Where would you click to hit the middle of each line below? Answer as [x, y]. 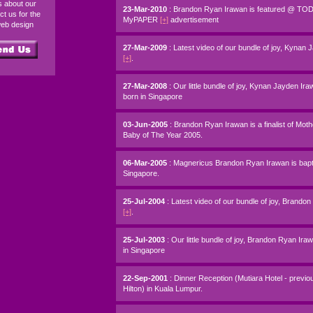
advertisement [194, 20]
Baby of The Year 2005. [163, 135]
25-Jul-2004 [145, 201]
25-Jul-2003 [145, 240]
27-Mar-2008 [146, 86]
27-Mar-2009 [146, 48]
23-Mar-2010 [146, 9]
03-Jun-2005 [146, 124]
